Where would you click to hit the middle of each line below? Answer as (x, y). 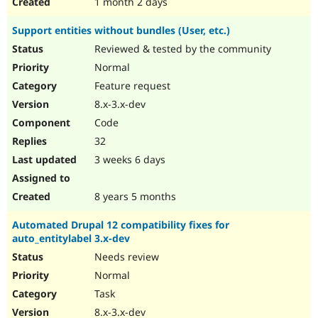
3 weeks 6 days (128, 160)
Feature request (131, 86)
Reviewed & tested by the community (181, 49)
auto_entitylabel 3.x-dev (71, 238)
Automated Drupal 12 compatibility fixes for (121, 225)
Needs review (125, 257)
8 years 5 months (134, 197)
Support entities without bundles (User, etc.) (121, 31)
